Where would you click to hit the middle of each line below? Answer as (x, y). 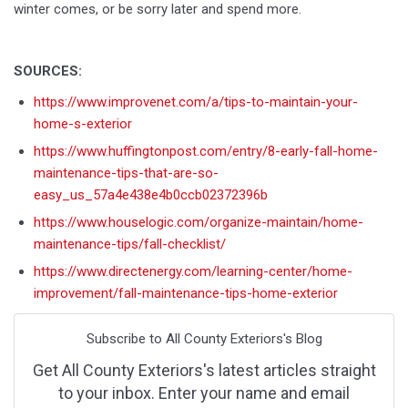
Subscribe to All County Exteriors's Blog (204, 339)
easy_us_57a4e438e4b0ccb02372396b (151, 195)
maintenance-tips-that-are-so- (126, 173)
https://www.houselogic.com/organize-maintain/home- (199, 222)
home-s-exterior (83, 124)
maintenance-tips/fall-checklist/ (130, 244)
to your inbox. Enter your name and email (204, 393)
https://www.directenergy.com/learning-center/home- (193, 271)
